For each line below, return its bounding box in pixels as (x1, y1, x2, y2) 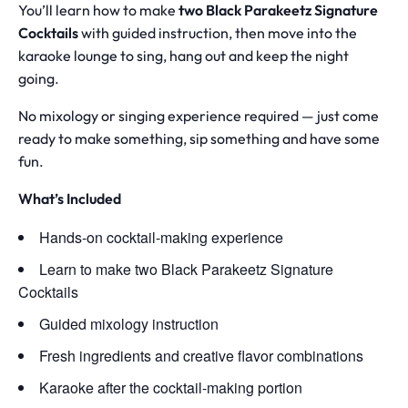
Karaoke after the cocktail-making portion (39, 377, 302, 399)
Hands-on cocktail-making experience (39, 227, 283, 249)
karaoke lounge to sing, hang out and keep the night (18, 49, 349, 66)
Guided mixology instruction (39, 313, 219, 335)
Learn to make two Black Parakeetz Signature (39, 259, 333, 280)
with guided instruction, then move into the (78, 26, 357, 43)
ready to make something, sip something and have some (18, 132, 380, 148)
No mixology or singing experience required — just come (18, 109, 379, 126)
